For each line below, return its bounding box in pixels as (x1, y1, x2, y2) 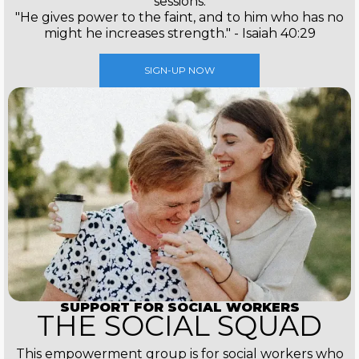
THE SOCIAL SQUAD (37, 309, 322, 344)
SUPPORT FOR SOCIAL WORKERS (59, 300, 300, 316)
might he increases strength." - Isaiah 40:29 (43, 25, 316, 41)
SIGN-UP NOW (144, 63, 215, 76)
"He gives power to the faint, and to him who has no (15, 9, 344, 25)
